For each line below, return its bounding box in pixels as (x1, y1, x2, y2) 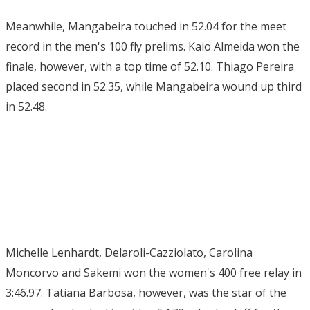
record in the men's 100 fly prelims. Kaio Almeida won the (6, 39, 300, 54)
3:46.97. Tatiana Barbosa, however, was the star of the (6, 285, 286, 300)
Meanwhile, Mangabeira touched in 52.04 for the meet (6, 19, 286, 34)
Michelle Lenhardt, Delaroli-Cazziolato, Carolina (6, 245, 253, 260)
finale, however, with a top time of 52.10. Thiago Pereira (6, 59, 294, 74)
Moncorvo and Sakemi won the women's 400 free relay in (6, 265, 302, 280)
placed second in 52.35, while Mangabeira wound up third (6, 79, 302, 94)
